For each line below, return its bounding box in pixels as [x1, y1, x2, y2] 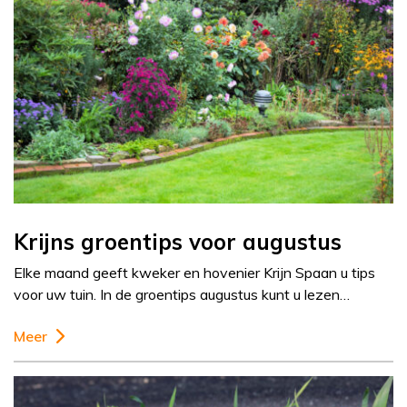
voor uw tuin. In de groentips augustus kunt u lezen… [14, 285, 350, 304]
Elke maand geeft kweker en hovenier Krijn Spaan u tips [14, 263, 375, 283]
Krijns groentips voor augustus [14, 228, 342, 256]
